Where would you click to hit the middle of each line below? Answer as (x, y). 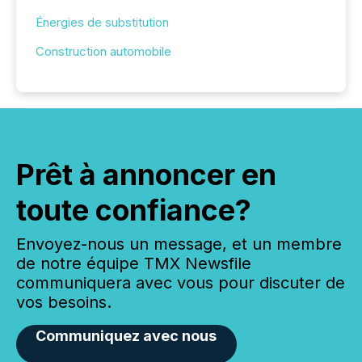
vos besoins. (64, 302)
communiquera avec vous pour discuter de (181, 282)
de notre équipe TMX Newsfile (134, 263)
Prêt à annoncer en (146, 174)
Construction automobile (103, 51)
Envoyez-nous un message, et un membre (179, 244)
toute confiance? (134, 210)
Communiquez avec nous (126, 335)
